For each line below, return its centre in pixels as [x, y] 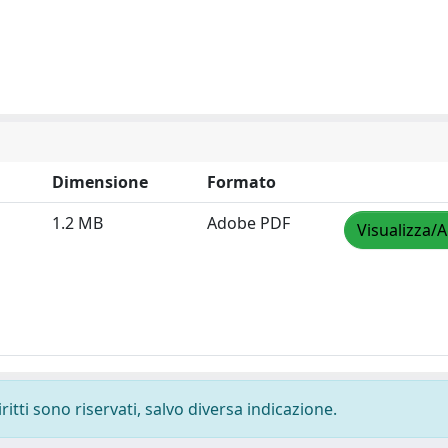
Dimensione [100, 182]
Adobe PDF [248, 223]
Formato [241, 182]
